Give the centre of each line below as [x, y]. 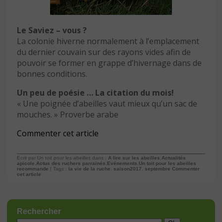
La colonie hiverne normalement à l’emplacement [108, 41]
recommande [33, 169]
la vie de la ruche [89, 169]
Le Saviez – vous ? [52, 30]
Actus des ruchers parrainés [71, 164]
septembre [158, 169]
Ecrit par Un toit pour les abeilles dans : [62, 158]
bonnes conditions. [52, 74]
